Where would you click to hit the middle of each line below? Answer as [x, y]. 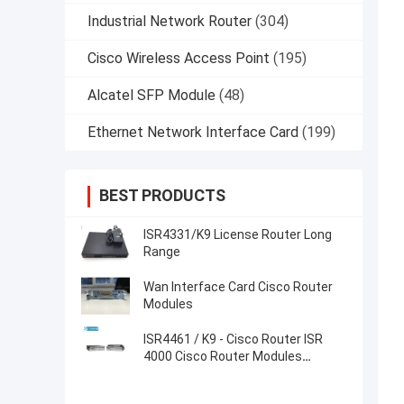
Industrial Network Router [170, 22]
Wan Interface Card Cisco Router [238, 287]
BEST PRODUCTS [162, 196]
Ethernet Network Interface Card [193, 133]
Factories [171, 374]
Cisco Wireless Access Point [179, 59]
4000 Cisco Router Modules [223, 357]
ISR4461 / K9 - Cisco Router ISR [233, 340]
